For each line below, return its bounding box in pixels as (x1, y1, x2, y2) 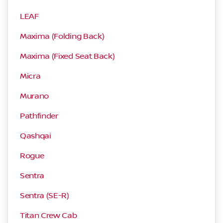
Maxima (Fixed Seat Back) (20, 51, 115, 61)
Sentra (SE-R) (20, 191, 69, 200)
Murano (20, 91, 49, 101)
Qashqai (20, 131, 51, 140)
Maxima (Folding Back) (20, 31, 105, 41)
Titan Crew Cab (20, 211, 77, 220)
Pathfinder (20, 111, 58, 120)
